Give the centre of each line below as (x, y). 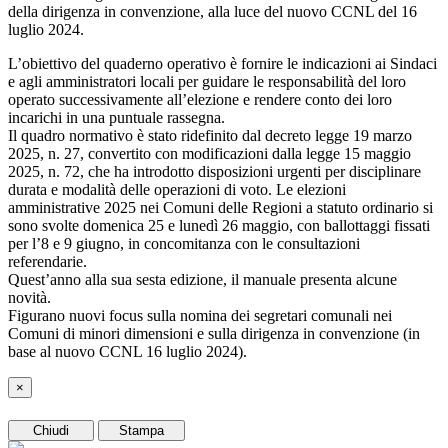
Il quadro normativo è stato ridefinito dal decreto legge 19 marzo (210, 135)
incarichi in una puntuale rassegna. (116, 117)
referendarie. (47, 261)
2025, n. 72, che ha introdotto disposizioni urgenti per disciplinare (214, 171)
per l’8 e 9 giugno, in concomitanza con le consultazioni (184, 243)
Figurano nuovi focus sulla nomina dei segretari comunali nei (200, 315)
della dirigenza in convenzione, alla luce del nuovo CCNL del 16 (212, 11)
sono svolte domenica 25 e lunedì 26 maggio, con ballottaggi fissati (219, 225)
